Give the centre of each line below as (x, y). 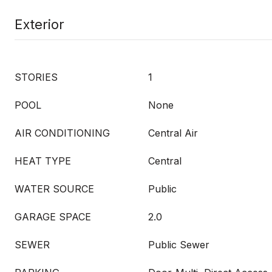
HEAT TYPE (43, 161)
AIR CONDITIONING (62, 133)
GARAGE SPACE (53, 217)
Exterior (39, 24)
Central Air (173, 133)
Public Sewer (179, 245)
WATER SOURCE (54, 189)
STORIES (36, 77)
